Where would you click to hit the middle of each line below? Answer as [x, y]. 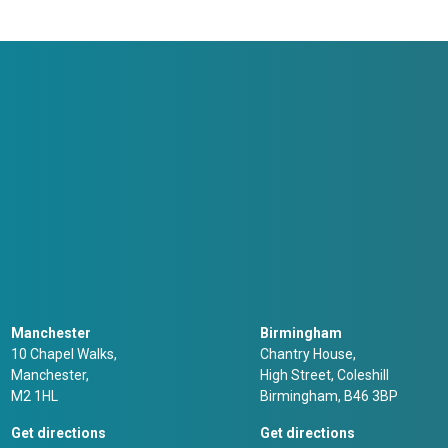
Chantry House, [308, 353]
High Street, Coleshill [324, 374]
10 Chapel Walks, [64, 353]
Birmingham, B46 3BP [329, 395]
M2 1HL [34, 395]
